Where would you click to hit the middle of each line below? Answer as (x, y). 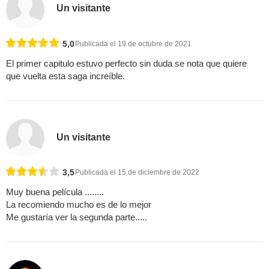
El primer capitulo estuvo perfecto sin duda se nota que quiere (126, 64)
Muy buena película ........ (55, 192)
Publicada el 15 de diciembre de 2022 (137, 173)
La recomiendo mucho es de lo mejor (79, 205)
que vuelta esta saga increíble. (65, 76)
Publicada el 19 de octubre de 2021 (133, 44)
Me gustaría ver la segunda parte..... (77, 217)
